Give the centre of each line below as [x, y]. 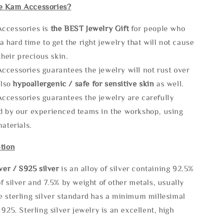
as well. [169, 83]
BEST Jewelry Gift [98, 28]
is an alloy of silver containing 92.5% [128, 168]
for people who [158, 28]
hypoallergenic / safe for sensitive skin [84, 83]
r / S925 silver [34, 168]
